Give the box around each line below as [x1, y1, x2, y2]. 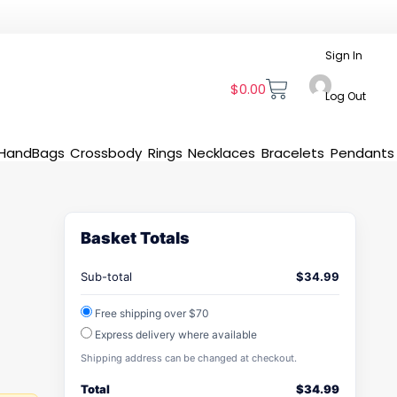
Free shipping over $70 [92, 307, 209, 320]
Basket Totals [81, 229, 190, 247]
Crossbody [70, 143, 143, 162]
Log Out [325, 89, 367, 104]
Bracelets [261, 143, 325, 162]
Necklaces [188, 143, 256, 162]
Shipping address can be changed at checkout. [81, 352, 297, 364]
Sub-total [81, 269, 132, 284]
